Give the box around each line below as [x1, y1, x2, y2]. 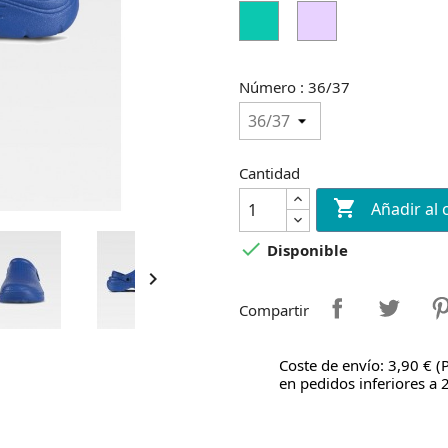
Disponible [263, 240, 348, 261]
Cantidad [239, 163, 300, 184]
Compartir [239, 299, 309, 320]
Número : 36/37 [239, 77, 350, 98]
